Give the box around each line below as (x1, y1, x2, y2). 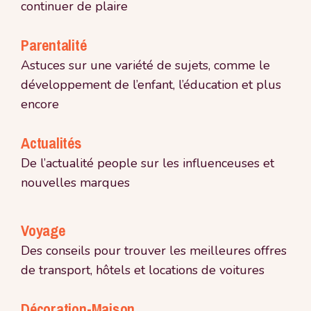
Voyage (21, 219, 65, 241)
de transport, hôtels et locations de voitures (21, 261, 264, 278)
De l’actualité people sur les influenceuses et (21, 154, 274, 171)
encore (21, 95, 59, 112)
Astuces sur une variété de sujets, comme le (21, 56, 270, 74)
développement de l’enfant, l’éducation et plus (21, 76, 281, 93)
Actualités (21, 132, 82, 153)
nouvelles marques (21, 174, 130, 191)
